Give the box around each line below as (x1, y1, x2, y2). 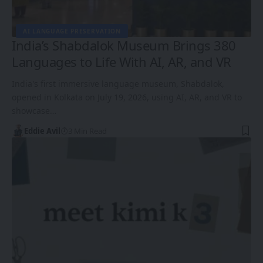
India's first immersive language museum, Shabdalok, (12, 77, 224, 89)
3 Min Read (68, 125, 107, 136)
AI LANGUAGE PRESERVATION (23, 26, 121, 35)
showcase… (12, 104, 56, 116)
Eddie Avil (23, 125, 60, 136)
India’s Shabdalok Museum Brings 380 (12, 36, 236, 54)
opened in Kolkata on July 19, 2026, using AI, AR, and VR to (12, 91, 242, 103)
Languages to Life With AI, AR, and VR (12, 52, 231, 70)
